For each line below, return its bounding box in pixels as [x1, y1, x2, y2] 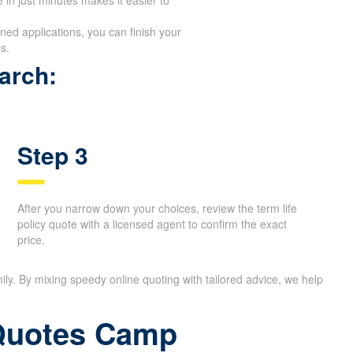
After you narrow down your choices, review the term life [17, 199, 297, 216]
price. [17, 231, 45, 247]
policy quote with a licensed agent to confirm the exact [17, 215, 287, 232]
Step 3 [17, 137, 88, 172]
